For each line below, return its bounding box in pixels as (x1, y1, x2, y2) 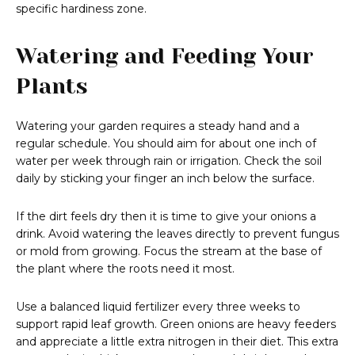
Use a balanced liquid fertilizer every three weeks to (16, 300, 300, 315)
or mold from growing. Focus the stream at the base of (16, 244, 322, 259)
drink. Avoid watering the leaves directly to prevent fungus (16, 227, 339, 242)
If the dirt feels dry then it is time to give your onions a (16, 209, 316, 224)
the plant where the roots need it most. (16, 261, 235, 277)
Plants (16, 74, 88, 99)
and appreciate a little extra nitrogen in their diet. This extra (16, 334, 338, 349)
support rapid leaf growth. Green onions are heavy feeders (16, 317, 336, 332)
